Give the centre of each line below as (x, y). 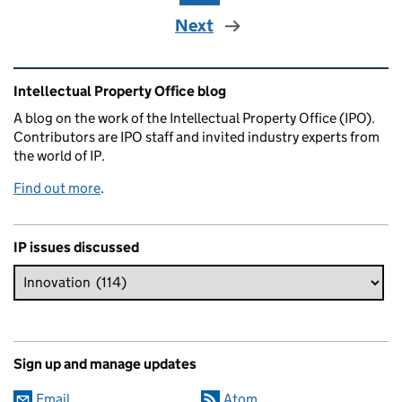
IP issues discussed (76, 247)
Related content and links (127, 79)
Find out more (57, 188)
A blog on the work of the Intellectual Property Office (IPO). (194, 118)
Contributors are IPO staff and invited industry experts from (197, 136)
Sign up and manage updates (105, 363)
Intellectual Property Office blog (120, 91)
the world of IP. (59, 155)
